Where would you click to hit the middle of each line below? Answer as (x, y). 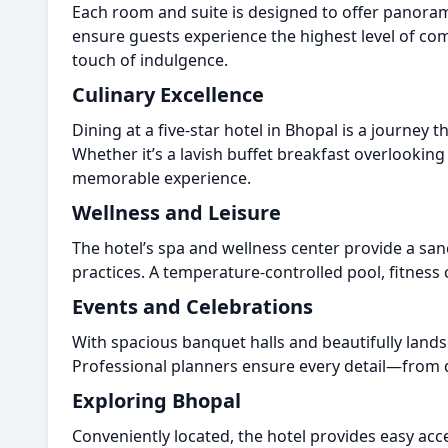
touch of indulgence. (150, 60)
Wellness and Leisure (176, 212)
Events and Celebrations (192, 306)
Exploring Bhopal (156, 400)
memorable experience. (161, 178)
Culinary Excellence (168, 94)
